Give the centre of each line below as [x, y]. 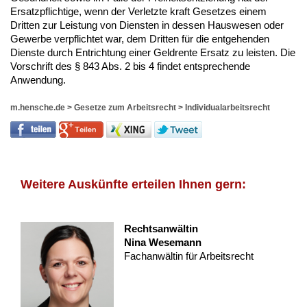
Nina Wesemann [162, 243]
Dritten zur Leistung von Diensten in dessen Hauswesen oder [147, 25]
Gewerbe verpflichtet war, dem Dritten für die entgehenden [140, 39]
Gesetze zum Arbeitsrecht [125, 108]
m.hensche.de [38, 108]
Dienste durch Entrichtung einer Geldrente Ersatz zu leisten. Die [153, 53]
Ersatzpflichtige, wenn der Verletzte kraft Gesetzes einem [138, 12]
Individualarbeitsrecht [228, 108]
